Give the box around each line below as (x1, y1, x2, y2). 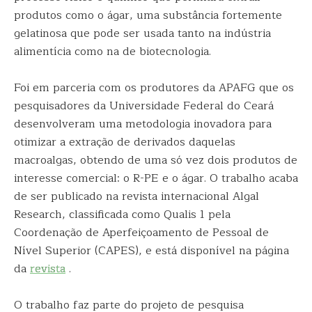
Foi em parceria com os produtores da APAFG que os (14, 79, 294, 97)
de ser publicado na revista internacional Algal (14, 187, 259, 205)
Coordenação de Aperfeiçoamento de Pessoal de (14, 224, 269, 242)
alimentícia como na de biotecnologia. (14, 42, 211, 61)
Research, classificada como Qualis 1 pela (14, 205, 231, 224)
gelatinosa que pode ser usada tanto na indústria (14, 24, 271, 42)
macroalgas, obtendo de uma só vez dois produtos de (14, 151, 297, 169)
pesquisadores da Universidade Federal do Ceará (14, 97, 274, 115)
